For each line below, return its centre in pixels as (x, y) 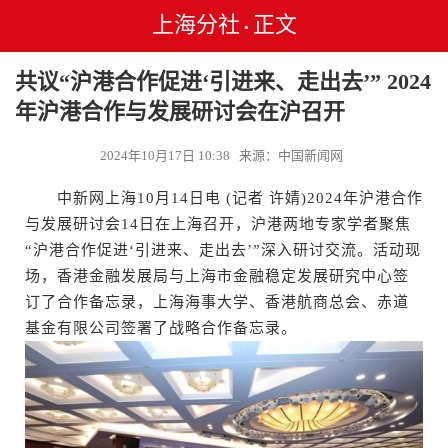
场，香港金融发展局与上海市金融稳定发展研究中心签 (217, 276)
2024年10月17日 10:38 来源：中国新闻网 (224, 155)
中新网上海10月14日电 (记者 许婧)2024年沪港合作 (224, 198)
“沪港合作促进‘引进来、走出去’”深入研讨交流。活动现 (223, 250)
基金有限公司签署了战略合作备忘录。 (161, 328)
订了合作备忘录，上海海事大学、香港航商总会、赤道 (217, 302)
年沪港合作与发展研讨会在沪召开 (180, 111)
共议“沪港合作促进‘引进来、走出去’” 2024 (223, 81)
